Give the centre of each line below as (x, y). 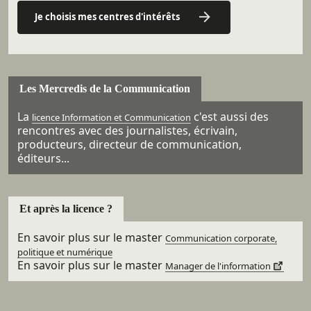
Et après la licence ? (66, 209)
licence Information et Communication (111, 118)
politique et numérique (65, 252)
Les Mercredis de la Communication (105, 88)
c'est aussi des (229, 117)
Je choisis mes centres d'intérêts (107, 16)
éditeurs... (43, 159)
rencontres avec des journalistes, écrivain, (127, 131)
